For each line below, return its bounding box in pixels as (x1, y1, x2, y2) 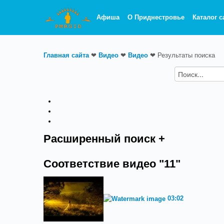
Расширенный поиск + (43, 133, 165, 145)
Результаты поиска (157, 51, 215, 59)
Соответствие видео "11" (43, 158, 180, 170)
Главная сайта (43, 51, 89, 59)
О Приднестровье (127, 13, 185, 21)
